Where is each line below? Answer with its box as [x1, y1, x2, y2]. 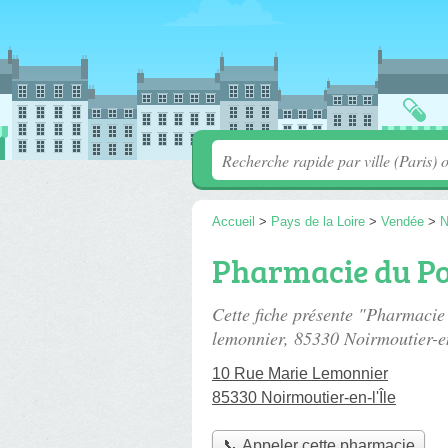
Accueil [212, 214, 255, 229]
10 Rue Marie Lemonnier [212, 365, 388, 382]
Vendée [381, 214, 424, 229]
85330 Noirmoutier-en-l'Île [212, 389, 396, 406]
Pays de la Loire [271, 214, 365, 229]
